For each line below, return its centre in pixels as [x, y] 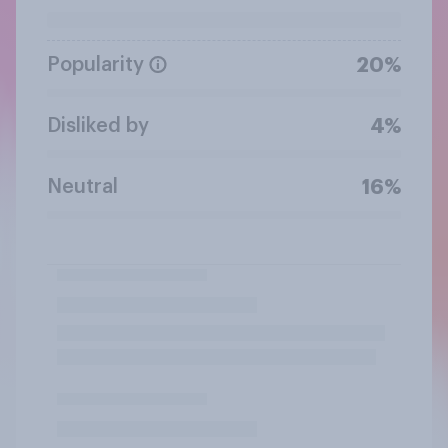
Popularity [95, 64]
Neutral [82, 186]
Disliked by [98, 125]
